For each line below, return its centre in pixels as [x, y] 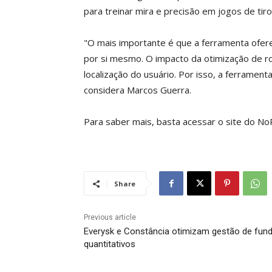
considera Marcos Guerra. [138, 90]
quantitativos [110, 244]
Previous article [110, 218]
